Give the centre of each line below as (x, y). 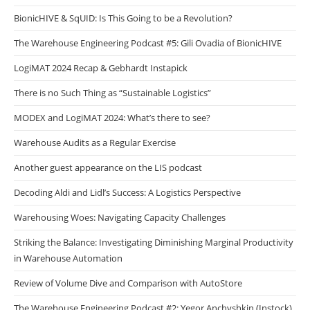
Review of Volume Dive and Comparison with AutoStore (128, 283)
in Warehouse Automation (68, 258)
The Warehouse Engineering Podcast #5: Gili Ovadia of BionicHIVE (148, 43)
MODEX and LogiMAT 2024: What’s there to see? (112, 118)
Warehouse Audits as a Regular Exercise (95, 143)
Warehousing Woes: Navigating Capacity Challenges (120, 218)
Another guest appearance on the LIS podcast (108, 168)
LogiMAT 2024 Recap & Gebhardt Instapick (101, 68)
